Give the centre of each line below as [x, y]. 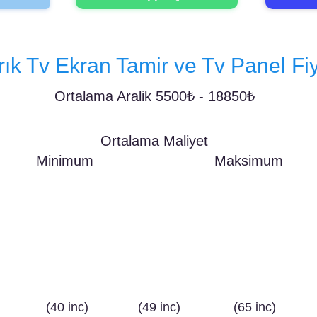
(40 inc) [67, 307]
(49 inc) [159, 307]
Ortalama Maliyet [154, 141]
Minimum [64, 161]
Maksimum [248, 161]
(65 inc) [255, 307]
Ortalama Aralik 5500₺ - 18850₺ [154, 97]
